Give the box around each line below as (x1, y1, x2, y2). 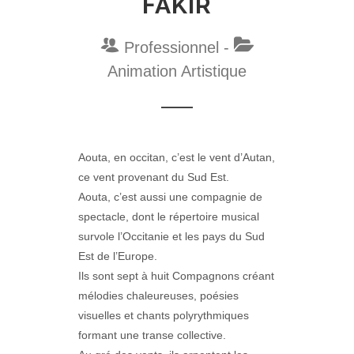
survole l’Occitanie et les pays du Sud (78, 230, 265, 243)
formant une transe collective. (78, 329, 226, 341)
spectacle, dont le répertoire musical (78, 210, 259, 223)
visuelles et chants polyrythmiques (78, 309, 249, 322)
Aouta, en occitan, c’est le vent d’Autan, (78, 151, 275, 164)
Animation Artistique (107, 62, 247, 80)
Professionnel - (119, 39, 234, 56)
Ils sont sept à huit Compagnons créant (78, 269, 274, 282)
